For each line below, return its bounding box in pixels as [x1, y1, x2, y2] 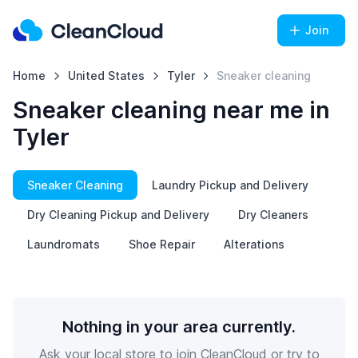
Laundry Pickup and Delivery [152, 178, 308, 192]
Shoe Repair [129, 237, 195, 251]
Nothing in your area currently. [62, 317, 296, 336]
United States [67, 69, 145, 82]
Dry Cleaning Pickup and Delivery [27, 208, 209, 221]
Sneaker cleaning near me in [13, 96, 330, 124]
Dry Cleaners [238, 208, 308, 221]
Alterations [224, 237, 284, 251]
